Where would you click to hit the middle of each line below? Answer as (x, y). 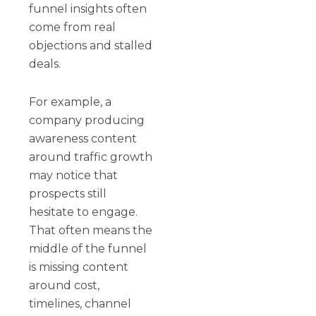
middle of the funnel (88, 248)
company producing (87, 120)
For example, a (71, 102)
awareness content (83, 138)
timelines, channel (80, 303)
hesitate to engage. (84, 212)
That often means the (91, 230)
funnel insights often (88, 8)
